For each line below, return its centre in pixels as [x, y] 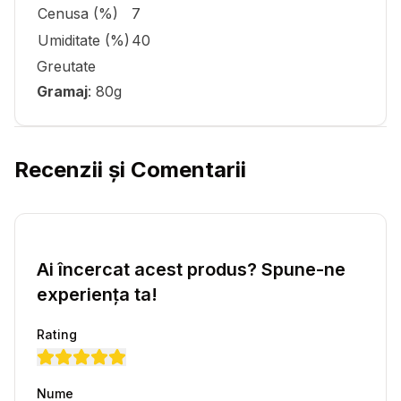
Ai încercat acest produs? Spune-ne [191, 269]
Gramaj [62, 91]
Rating [57, 334]
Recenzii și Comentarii [130, 170]
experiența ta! [97, 294]
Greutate [66, 66]
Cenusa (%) [78, 13]
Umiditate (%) [84, 40]
